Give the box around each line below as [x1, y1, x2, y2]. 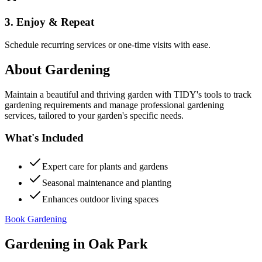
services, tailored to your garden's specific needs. [5, 110, 184, 120]
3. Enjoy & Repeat [5, 16, 94, 29]
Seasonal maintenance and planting [42, 178, 171, 188]
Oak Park [88, 236, 147, 251]
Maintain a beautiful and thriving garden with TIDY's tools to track [5, 89, 251, 99]
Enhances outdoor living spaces [42, 194, 158, 204]
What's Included [5, 132, 84, 144]
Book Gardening [5, 214, 67, 224]
